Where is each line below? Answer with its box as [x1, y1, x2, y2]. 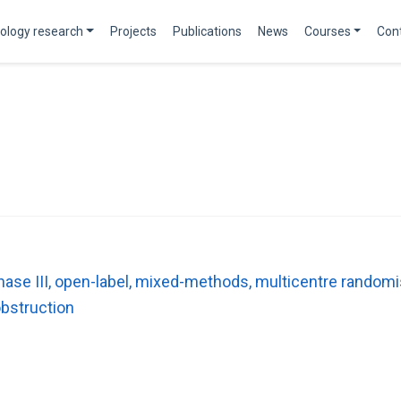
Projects [109, 23, 157, 38]
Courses [303, 23, 351, 38]
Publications [172, 23, 242, 38]
